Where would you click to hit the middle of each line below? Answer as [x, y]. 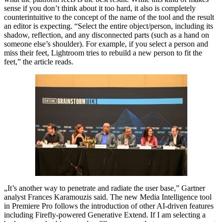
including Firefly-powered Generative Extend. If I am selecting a [105, 215]
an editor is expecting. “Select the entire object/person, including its [109, 26]
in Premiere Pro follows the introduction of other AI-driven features [109, 206]
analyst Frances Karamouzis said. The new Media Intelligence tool [108, 197]
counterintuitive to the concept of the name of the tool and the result [109, 17]
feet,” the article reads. [39, 62]
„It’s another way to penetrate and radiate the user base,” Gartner [105, 188]
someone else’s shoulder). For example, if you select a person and [106, 44]
